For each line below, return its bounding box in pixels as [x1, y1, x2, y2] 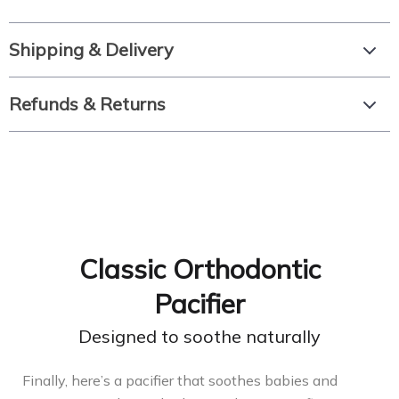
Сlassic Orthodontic [78, 252, 321, 286]
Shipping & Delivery [9, 38, 174, 61]
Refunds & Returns [9, 93, 166, 115]
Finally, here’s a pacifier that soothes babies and [22, 371, 338, 389]
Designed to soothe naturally [78, 325, 321, 347]
